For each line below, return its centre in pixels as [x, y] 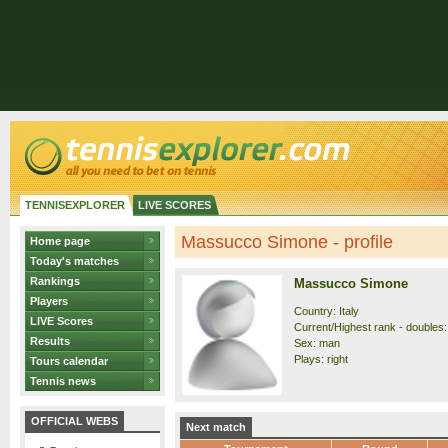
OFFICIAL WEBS [74, 421]
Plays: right [321, 359]
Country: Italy [326, 311]
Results [50, 341]
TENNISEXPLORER [75, 205]
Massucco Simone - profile [287, 242]
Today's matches [74, 261]
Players [49, 301]
